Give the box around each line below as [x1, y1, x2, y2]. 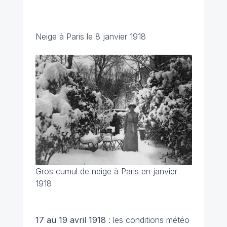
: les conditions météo [108, 215, 190, 225]
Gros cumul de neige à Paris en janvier [35, 166, 177, 177]
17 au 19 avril [35, 215, 86, 225]
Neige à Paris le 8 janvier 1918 [35, 31, 146, 42]
